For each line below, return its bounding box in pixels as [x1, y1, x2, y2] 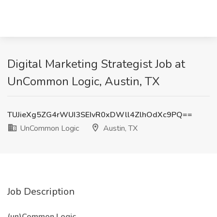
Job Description [7, 185, 75, 198]
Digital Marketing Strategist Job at [7, 56, 185, 72]
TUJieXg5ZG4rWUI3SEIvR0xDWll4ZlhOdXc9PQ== [7, 109, 192, 120]
